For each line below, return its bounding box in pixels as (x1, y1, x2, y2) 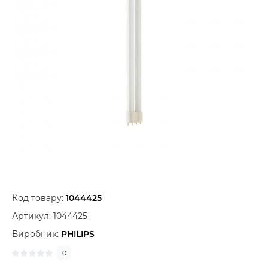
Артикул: (12, 211, 53, 221)
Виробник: (12, 229, 61, 239)
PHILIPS (61, 229, 95, 239)
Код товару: (12, 193, 66, 203)
